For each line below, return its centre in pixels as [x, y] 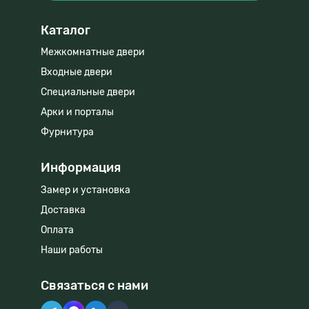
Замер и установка [86, 190]
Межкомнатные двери [93, 52]
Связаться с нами [94, 285]
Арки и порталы [77, 112]
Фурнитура [67, 132]
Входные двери [77, 72]
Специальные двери [88, 92]
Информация [81, 168]
